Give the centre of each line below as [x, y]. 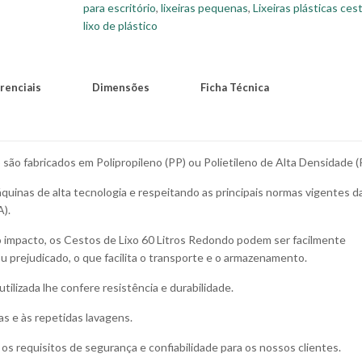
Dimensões [121, 87]
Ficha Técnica [235, 87]
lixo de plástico [121, 25]
